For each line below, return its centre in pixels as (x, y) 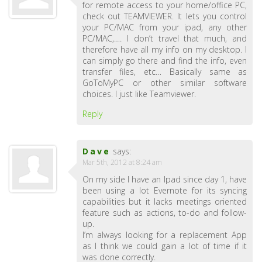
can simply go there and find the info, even (165, 61)
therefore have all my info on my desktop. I (165, 49)
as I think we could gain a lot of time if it (165, 246)
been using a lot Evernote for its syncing (165, 190)
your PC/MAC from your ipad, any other (165, 27)
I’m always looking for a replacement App (165, 235)
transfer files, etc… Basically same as (165, 72)
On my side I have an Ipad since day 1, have (165, 179)
